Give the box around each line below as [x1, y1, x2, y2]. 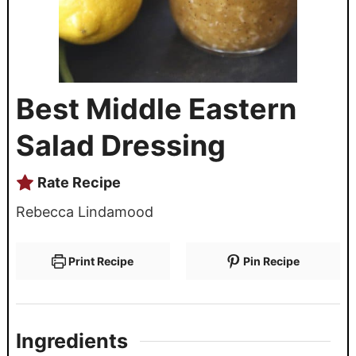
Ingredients [15, 329, 128, 354]
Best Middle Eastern [15, 91, 296, 126]
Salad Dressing [15, 127, 226, 163]
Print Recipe [66, 253, 134, 268]
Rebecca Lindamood [15, 203, 153, 220]
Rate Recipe [33, 173, 121, 191]
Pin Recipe [241, 253, 300, 268]
